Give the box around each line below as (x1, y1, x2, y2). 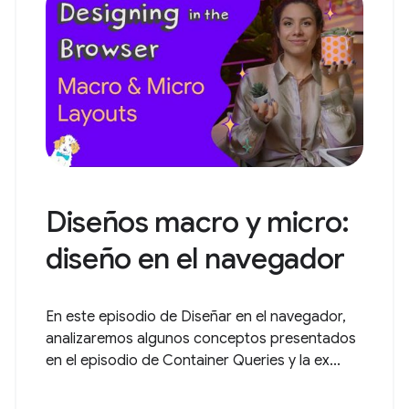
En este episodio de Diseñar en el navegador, (46, 308, 346, 326)
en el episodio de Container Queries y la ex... (46, 351, 341, 370)
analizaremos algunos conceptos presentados (46, 330, 356, 348)
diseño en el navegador (46, 240, 345, 277)
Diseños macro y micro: (46, 204, 350, 240)
